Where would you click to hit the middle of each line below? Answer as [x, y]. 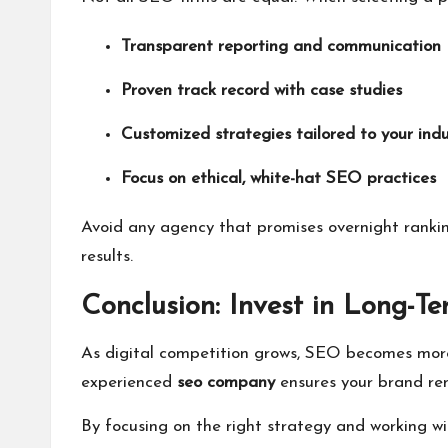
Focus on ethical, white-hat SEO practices [278, 179]
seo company [226, 383]
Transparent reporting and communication [281, 47]
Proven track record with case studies [261, 91]
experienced [126, 383]
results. [107, 257]
